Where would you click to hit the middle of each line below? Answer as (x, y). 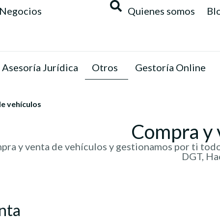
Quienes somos (161, 11)
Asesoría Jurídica (40, 67)
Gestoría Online (170, 67)
